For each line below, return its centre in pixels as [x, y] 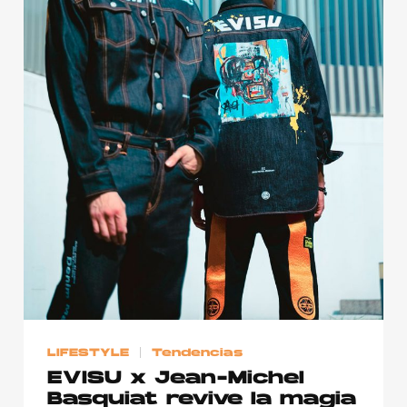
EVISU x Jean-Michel [176, 379]
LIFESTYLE [88, 353]
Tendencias [198, 353]
